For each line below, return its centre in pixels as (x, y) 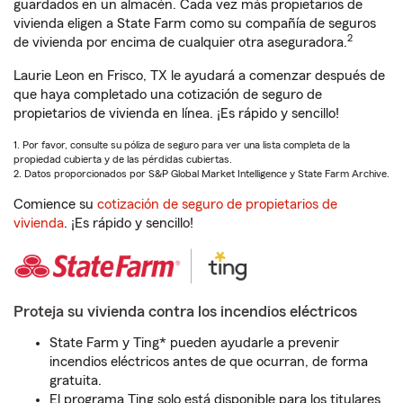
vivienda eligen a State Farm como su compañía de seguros (195, 23)
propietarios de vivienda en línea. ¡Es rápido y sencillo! (176, 113)
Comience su (55, 204)
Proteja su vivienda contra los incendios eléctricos (185, 311)
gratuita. (76, 381)
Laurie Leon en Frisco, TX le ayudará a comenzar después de (199, 76)
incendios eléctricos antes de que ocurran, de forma (209, 362)
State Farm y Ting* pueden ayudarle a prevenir (194, 343)
